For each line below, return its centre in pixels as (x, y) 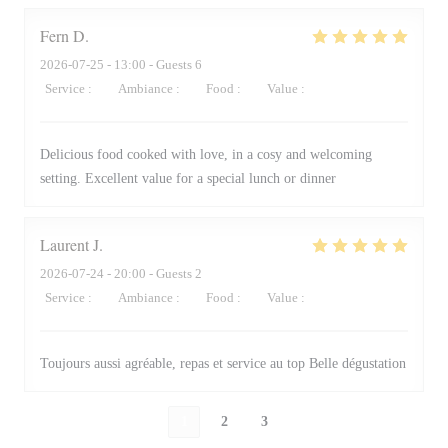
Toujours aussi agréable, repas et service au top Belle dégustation (223, 363)
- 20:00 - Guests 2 (153, 273)
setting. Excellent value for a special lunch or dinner (188, 178)
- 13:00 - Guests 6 (153, 64)
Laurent (64, 244)
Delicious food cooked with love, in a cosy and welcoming (206, 154)
